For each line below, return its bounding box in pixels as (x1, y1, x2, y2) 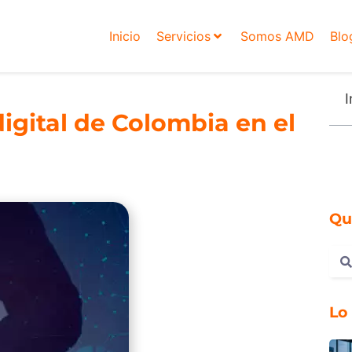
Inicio (108, 28, 141, 45)
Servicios (156, 28, 211, 45)
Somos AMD (240, 28, 314, 45)
